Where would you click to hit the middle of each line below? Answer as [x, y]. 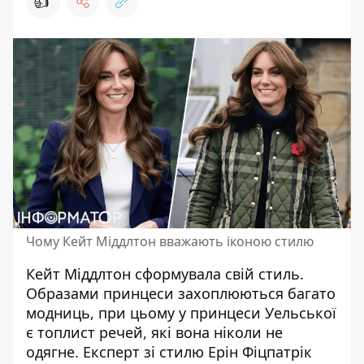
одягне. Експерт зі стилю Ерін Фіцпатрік [169, 352]
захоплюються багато [255, 293]
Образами [65, 293]
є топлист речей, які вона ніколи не [154, 332]
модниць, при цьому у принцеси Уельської [181, 313]
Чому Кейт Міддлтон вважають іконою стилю [170, 241]
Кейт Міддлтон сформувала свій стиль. [165, 274]
